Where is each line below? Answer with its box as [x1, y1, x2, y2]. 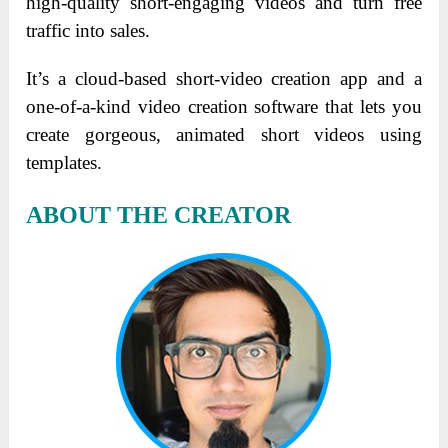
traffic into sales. [26, 19, 151, 41]
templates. [26, 151, 103, 173]
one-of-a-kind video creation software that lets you [26, 95, 422, 117]
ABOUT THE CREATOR [26, 201, 292, 228]
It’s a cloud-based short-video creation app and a [26, 67, 422, 89]
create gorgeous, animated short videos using [26, 123, 422, 145]
